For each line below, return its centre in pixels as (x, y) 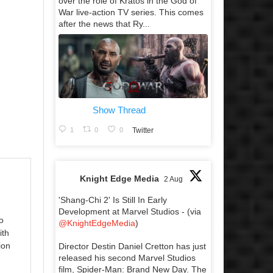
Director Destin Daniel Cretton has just (132, 246)
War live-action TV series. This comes (131, 12)
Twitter (143, 131)
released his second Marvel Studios (127, 257)
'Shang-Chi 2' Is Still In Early (113, 200)
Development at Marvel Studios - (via (130, 211)
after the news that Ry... (104, 24)
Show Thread (119, 110)
